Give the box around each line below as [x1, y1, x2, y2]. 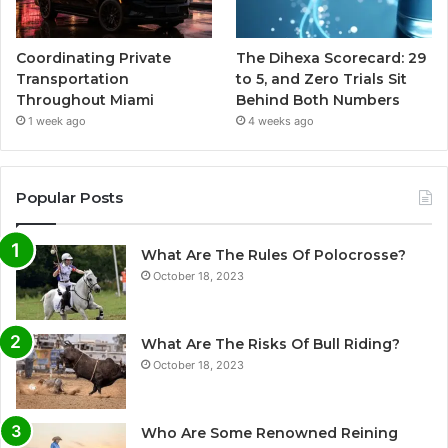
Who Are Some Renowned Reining [141, 424, 398, 443]
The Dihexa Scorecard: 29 [236, 49, 427, 68]
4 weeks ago [248, 114, 315, 129]
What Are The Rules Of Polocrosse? [141, 246, 406, 265]
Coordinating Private [16, 49, 171, 68]
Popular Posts [16, 188, 123, 208]
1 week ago [28, 114, 86, 129]
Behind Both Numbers [236, 91, 401, 110]
